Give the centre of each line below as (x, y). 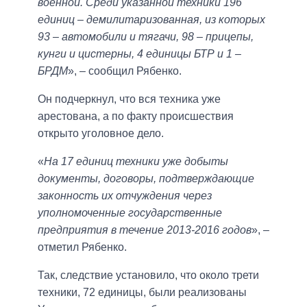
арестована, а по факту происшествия (136, 116)
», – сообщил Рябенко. (125, 71)
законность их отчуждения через (125, 196)
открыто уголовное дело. (101, 134)
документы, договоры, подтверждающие (146, 179)
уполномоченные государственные (130, 213)
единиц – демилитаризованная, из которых (151, 20)
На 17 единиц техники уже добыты (136, 162)
